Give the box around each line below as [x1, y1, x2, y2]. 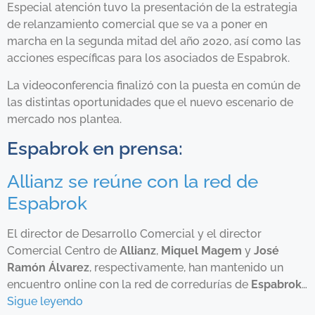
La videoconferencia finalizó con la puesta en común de [7, 78, 300, 92]
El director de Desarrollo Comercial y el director [7, 227, 262, 241]
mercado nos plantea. [7, 112, 122, 126]
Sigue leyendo [7, 295, 83, 309]
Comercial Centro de [7, 244, 120, 258]
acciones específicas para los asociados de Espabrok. [7, 51, 290, 65]
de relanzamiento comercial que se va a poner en [7, 18, 267, 32]
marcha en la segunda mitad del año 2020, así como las [7, 34, 301, 49]
